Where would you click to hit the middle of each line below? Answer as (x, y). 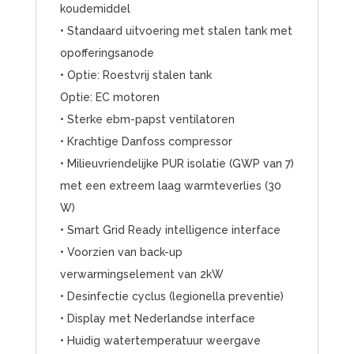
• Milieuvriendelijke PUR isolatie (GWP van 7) (177, 164)
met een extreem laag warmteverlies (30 (170, 186)
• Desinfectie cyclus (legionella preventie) (171, 297)
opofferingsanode (107, 53)
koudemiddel (95, 9)
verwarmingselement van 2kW (141, 275)
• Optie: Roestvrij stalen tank (136, 75)
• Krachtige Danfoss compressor (146, 142)
